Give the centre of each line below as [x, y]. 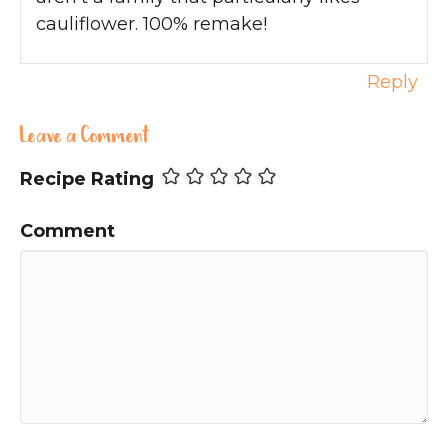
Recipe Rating [87, 178]
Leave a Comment [85, 137]
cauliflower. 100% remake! [151, 23]
